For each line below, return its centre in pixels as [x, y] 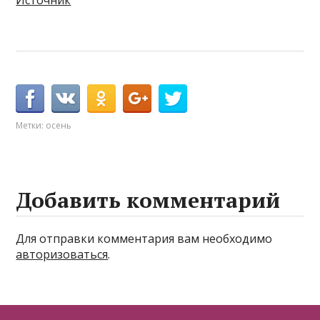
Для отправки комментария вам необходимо [144, 239]
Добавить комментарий [148, 200]
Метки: [31, 126]
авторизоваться [62, 255]
